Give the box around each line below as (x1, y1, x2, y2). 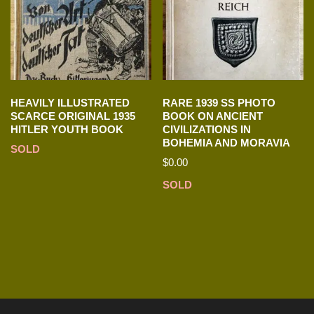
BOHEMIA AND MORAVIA (163, 136, 291, 149)
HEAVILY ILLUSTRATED (11, 96, 130, 109)
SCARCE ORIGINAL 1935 (11, 109, 135, 122)
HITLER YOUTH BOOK (11, 123, 123, 135)
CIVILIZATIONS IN (163, 123, 252, 135)
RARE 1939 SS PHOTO (163, 96, 276, 109)
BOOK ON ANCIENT (163, 109, 264, 122)
